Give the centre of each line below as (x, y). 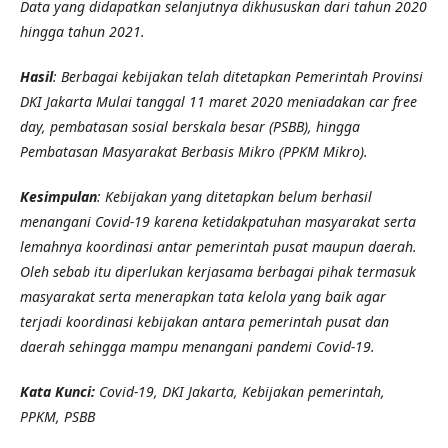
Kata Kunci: (59, 391)
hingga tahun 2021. (82, 31)
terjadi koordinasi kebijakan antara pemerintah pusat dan (204, 321)
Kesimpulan (58, 196)
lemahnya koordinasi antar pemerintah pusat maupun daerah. (218, 246)
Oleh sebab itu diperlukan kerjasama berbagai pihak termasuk (218, 271)
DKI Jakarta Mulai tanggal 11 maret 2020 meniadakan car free (218, 101)
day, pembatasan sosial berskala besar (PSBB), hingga (190, 126)
